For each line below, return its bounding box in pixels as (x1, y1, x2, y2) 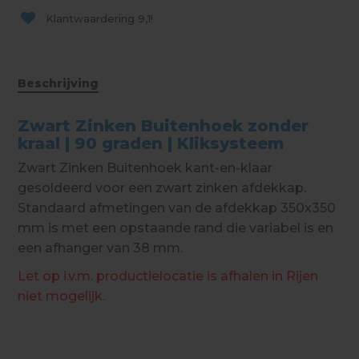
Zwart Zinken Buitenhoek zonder (18, 116, 309, 136)
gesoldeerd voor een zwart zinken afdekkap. (18, 180, 307, 196)
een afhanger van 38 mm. (18, 240, 184, 256)
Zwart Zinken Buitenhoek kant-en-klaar (18, 160, 273, 176)
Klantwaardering (46, 12, 139, 26)
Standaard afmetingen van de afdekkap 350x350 (18, 200, 337, 216)
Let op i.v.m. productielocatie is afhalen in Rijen (18, 268, 319, 284)
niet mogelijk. (18, 288, 106, 305)
